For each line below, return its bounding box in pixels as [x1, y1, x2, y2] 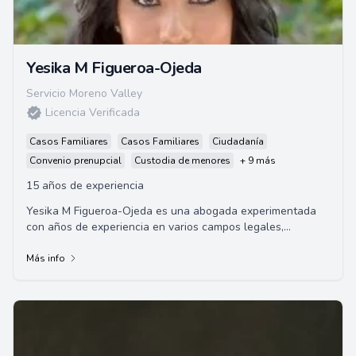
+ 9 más [240, 154, 276, 167]
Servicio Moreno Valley [26, 86, 142, 101]
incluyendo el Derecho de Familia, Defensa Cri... [26, 235, 266, 250]
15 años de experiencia [26, 178, 144, 193]
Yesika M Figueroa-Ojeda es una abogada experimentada [26, 203, 316, 219]
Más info [26, 252, 65, 265]
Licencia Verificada [45, 105, 140, 120]
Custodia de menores [134, 154, 230, 167]
